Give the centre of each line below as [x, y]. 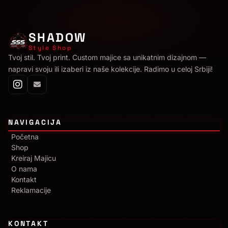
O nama [24, 169]
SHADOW [58, 38]
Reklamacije [31, 190]
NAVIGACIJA [35, 122]
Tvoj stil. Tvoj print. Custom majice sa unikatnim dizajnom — [107, 58]
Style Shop [50, 48]
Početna [25, 137]
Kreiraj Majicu [34, 158]
